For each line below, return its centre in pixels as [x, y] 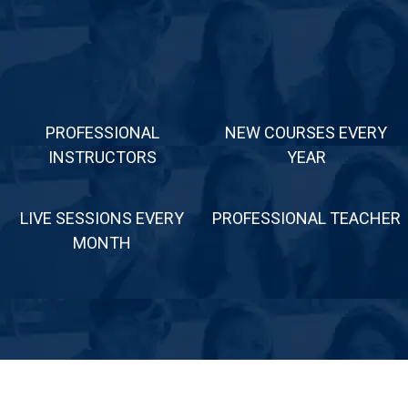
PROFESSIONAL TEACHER [306, 218]
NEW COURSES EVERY [306, 133]
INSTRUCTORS [102, 157]
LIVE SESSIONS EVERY [102, 218]
